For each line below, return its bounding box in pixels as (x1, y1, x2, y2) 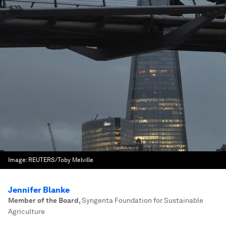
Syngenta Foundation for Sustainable (82, 196, 203, 204)
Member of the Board (8, 196, 79, 204)
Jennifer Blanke (8, 185, 70, 195)
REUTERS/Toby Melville (28, 156, 93, 163)
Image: (8, 156, 28, 163)
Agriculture (8, 207, 45, 215)
